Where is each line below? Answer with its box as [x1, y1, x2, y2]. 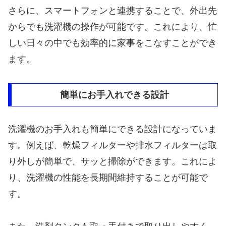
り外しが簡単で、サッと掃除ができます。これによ [8, 156, 217, 167]
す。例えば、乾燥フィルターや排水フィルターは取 [8, 140, 217, 151]
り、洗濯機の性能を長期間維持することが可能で [8, 173, 208, 183]
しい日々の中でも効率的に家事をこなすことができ [8, 37, 217, 48]
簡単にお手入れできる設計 [60, 90, 169, 100]
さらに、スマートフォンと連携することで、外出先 [8, 5, 217, 16]
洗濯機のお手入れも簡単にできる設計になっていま [8, 124, 217, 135]
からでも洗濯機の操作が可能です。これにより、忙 [8, 21, 217, 32]
